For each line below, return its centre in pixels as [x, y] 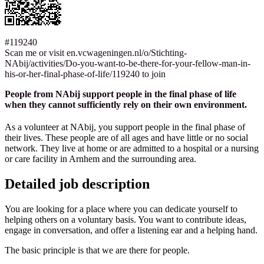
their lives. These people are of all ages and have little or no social [126, 137]
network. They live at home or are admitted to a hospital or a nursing [132, 148]
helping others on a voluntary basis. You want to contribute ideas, [126, 219]
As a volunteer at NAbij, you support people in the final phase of [125, 127]
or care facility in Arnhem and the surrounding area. [100, 159]
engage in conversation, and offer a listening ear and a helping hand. [131, 230]
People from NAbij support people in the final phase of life [121, 94]
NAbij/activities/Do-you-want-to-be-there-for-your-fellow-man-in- [128, 64]
